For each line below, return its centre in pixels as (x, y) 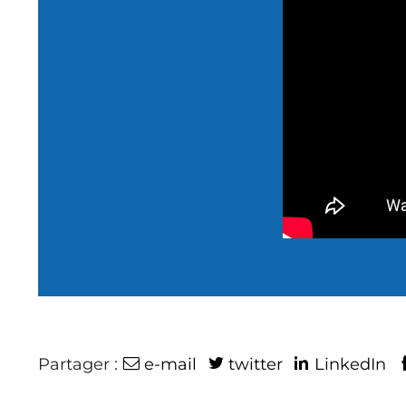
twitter (256, 364)
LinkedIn (350, 364)
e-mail (168, 364)
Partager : (78, 364)
